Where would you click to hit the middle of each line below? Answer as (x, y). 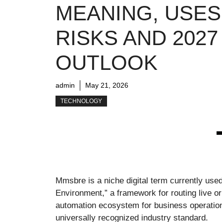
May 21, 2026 (107, 85)
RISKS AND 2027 (137, 38)
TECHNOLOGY (81, 101)
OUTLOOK (107, 63)
